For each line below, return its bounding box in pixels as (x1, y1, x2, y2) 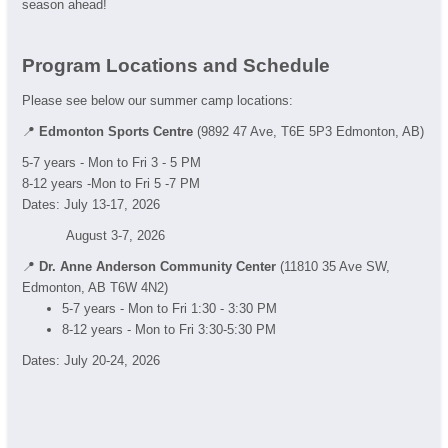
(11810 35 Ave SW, (280, 259, 390, 274)
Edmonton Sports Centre (39, 124, 197, 139)
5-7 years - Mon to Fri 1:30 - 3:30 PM (62, 301, 277, 316)
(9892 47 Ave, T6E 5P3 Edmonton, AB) (197, 124, 424, 139)
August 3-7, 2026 (22, 228, 165, 243)
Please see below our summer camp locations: (22, 93, 293, 108)
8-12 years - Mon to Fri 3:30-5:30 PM (62, 322, 276, 337)
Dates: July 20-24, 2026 (22, 353, 160, 368)
